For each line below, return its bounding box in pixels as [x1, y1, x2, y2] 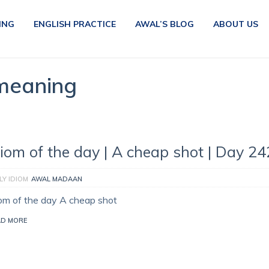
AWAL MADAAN [31, 175, 82, 183]
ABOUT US [213, 19, 258, 29]
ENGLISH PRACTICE [33, 19, 116, 29]
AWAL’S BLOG [134, 19, 194, 29]
